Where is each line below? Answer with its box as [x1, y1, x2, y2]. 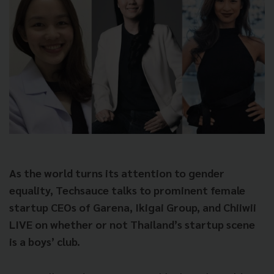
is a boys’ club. [9, 234, 80, 248]
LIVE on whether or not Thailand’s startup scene [9, 217, 255, 231]
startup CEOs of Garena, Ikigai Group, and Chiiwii [9, 199, 256, 214]
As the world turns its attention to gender [9, 165, 224, 180]
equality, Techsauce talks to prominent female [9, 182, 245, 197]
